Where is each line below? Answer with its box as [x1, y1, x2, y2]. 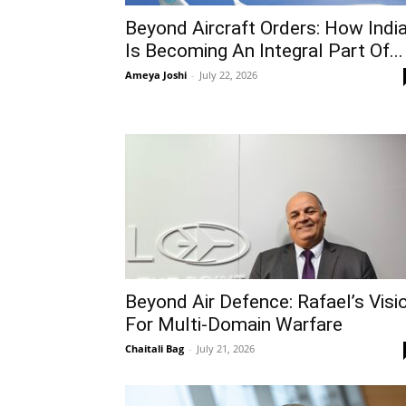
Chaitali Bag [125, 342, 184, 355]
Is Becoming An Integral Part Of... [125, 40, 403, 62]
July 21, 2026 [197, 342, 255, 355]
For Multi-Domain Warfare [125, 314, 343, 335]
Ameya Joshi [125, 68, 187, 82]
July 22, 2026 [199, 68, 257, 82]
